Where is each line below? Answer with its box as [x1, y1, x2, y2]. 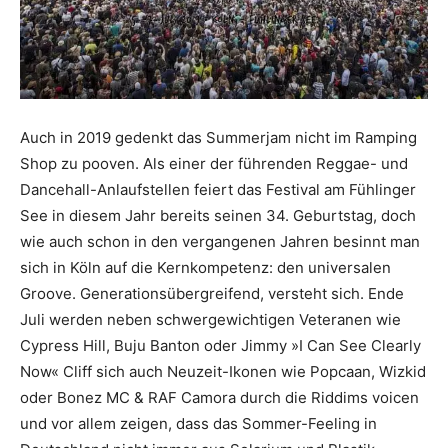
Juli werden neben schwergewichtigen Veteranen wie [20, 310, 401, 330]
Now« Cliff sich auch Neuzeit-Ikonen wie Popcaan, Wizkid [20, 362, 426, 382]
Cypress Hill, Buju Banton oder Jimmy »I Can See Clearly [20, 336, 421, 356]
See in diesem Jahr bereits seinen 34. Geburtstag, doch [20, 206, 416, 226]
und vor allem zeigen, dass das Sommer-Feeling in [20, 414, 377, 434]
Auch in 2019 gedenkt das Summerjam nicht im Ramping [20, 128, 417, 148]
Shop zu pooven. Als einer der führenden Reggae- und [20, 154, 408, 174]
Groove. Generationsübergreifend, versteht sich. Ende [20, 284, 404, 304]
